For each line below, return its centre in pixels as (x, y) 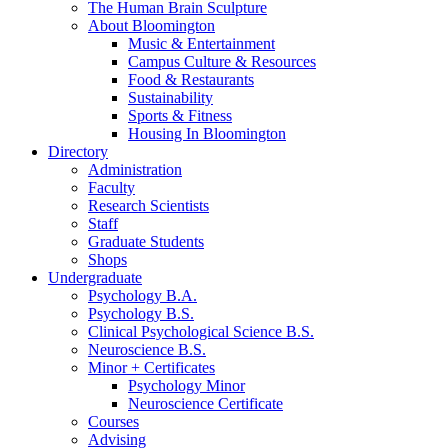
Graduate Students (146, 241)
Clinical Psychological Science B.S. (201, 331)
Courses (113, 421)
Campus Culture (181, 61)
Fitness (208, 115)
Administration (135, 169)
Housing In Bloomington (207, 133)
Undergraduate (95, 277)
